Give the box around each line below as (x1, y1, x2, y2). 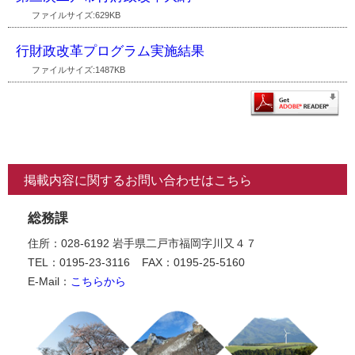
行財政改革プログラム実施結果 (16, 43, 204, 59)
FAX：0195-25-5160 (142, 256, 245, 269)
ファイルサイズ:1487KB (32, 65, 125, 75)
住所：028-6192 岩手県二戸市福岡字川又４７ (28, 237, 257, 250)
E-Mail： (28, 275, 71, 288)
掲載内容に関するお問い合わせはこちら (24, 174, 252, 188)
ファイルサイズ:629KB (32, 10, 120, 21)
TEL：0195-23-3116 (28, 256, 130, 269)
